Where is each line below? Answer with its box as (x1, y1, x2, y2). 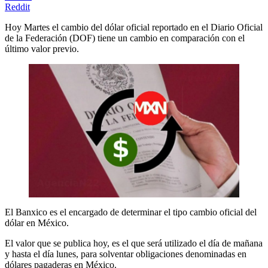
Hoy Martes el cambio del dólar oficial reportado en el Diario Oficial (5, 22, 263, 32)
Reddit (5, 2, 30, 12)
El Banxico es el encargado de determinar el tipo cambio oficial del (5, 206, 257, 217)
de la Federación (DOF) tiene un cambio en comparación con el (5, 33, 245, 43)
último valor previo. (5, 44, 79, 54)
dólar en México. (5, 217, 69, 228)
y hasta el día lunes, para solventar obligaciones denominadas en (5, 248, 246, 259)
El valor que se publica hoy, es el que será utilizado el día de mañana (5, 237, 263, 248)
